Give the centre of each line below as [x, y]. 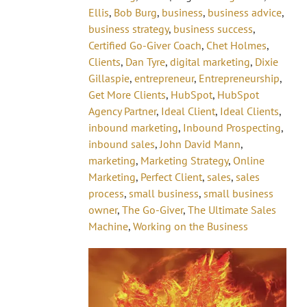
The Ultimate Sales [232, 210]
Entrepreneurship [239, 78]
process [106, 194]
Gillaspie [109, 78]
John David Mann [200, 144]
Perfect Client [171, 177]
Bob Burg [135, 13]
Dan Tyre [145, 62]
